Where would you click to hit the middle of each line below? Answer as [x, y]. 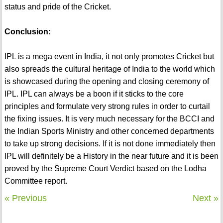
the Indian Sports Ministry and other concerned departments [109, 131]
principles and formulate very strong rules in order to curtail [107, 107]
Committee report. [36, 181]
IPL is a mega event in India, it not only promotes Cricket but [109, 57]
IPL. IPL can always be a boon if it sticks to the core [94, 94]
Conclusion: [27, 32]
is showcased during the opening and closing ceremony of [107, 82]
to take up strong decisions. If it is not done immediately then [110, 144]
